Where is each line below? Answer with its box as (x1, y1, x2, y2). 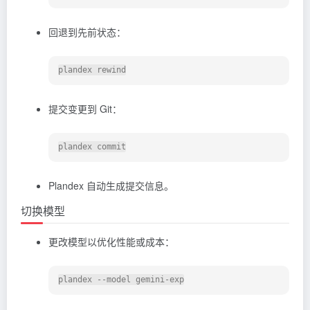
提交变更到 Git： (48, 101, 122, 116)
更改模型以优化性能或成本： (48, 234, 174, 248)
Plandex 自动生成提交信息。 (48, 178, 174, 192)
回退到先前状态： (48, 24, 126, 39)
